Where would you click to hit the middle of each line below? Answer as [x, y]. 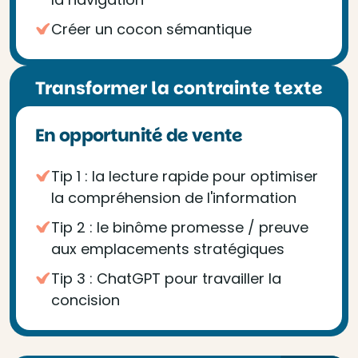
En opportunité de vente [139, 135]
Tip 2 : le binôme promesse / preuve [180, 227]
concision [86, 300]
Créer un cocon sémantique [151, 29]
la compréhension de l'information [174, 198]
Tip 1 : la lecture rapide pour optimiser [185, 176]
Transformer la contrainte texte [179, 88]
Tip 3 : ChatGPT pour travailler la [166, 278]
